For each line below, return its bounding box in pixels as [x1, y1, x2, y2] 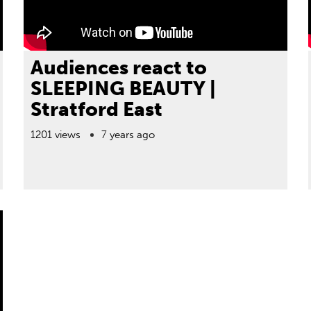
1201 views [30, 128, 81, 141]
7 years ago [101, 128, 155, 141]
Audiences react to [30, 56, 207, 79]
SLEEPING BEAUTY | [30, 77, 216, 100]
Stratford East [30, 98, 162, 121]
